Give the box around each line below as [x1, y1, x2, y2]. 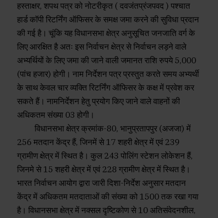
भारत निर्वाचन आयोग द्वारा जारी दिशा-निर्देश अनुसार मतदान [17, 178, 186, 189]
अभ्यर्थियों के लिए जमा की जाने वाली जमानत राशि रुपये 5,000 [17, 55, 196, 66]
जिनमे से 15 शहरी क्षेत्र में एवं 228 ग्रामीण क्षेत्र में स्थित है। [17, 164, 190, 175]
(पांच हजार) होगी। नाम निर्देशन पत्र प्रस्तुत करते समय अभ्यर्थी [17, 69, 199, 80]
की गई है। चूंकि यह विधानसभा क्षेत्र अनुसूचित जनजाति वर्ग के [17, 28, 195, 39]
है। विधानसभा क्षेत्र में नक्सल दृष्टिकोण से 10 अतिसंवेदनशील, [17, 205, 196, 216]
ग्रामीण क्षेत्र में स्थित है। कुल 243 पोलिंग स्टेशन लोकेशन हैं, [17, 150, 193, 162]
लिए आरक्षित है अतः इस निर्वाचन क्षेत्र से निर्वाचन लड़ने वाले [17, 41, 186, 53]
